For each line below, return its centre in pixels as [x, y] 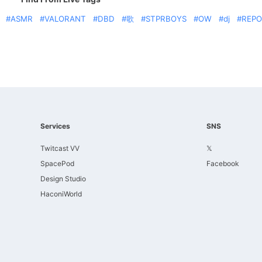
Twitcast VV [60, 148]
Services [55, 126]
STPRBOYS [166, 19]
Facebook [223, 163]
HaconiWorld [61, 194]
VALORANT [65, 19]
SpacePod [57, 163]
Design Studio [63, 179]
